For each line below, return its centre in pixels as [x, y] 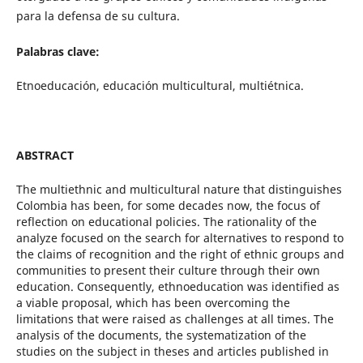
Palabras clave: [58, 52]
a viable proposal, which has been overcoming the [153, 303]
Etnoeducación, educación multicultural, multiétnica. [160, 86]
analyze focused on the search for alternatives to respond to [179, 238]
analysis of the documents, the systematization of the [161, 335]
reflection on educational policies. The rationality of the [166, 222]
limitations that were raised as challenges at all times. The [175, 319]
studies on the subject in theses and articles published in [172, 352]
